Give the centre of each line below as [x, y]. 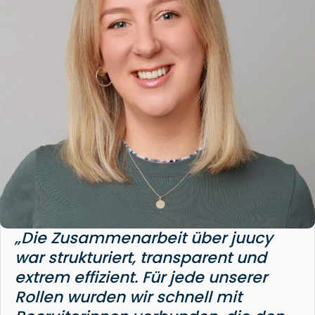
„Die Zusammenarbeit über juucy [144, 238]
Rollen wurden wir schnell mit [128, 297]
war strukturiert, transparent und [141, 257]
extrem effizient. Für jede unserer [141, 277]
